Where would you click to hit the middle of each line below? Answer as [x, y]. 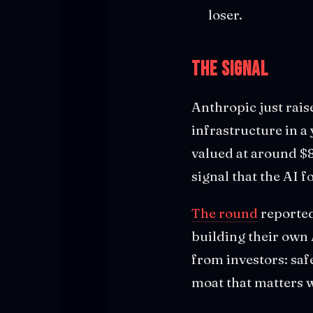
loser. [225, 14]
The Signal [230, 69]
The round [225, 213]
